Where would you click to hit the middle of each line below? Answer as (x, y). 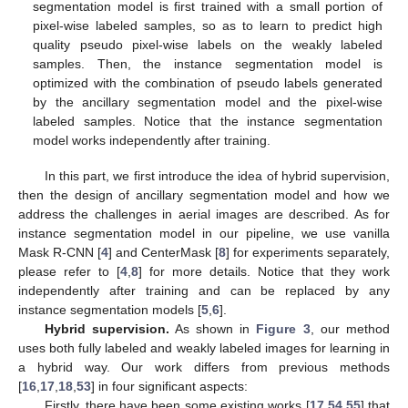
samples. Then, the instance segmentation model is (208, 64)
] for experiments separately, (308, 252)
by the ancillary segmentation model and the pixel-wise (208, 102)
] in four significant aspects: (169, 386)
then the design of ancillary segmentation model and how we (204, 194)
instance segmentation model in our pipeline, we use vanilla (204, 233)
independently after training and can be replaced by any (204, 290)
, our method (350, 328)
